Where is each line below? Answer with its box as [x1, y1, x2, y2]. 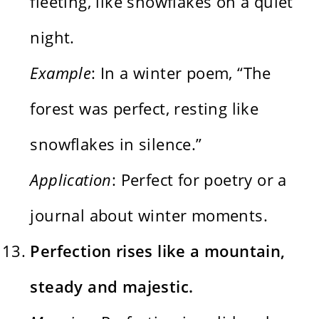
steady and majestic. [30, 275, 194, 297]
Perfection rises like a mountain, [30, 239, 286, 261]
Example [30, 61, 92, 83]
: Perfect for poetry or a [111, 168, 287, 190]
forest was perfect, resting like [30, 97, 259, 119]
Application [30, 168, 112, 190]
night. [30, 26, 75, 48]
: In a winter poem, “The [91, 61, 271, 83]
